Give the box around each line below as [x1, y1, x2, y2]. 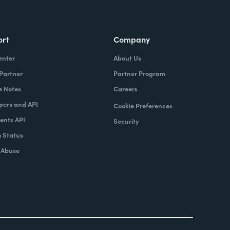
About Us [113, 53, 141, 63]
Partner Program [113, 68, 165, 78]
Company [113, 33, 150, 45]
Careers [113, 84, 138, 93]
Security [113, 116, 139, 126]
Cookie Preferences [113, 101, 172, 110]
